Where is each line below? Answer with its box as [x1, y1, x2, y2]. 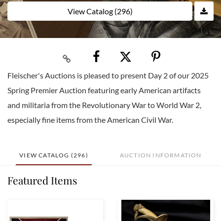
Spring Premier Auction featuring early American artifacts [7, 85, 201, 95]
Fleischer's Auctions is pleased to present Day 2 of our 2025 [7, 71, 209, 80]
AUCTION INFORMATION [119, 151, 202, 159]
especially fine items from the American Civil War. [7, 115, 173, 125]
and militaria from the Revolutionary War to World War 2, [7, 100, 201, 110]
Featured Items [7, 173, 77, 187]
